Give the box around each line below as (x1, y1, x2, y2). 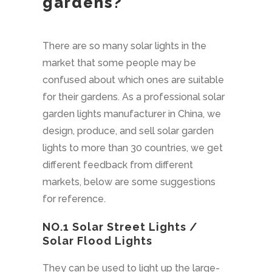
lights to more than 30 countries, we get (42, 142, 223, 154)
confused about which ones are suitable (42, 74, 224, 86)
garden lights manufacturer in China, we (42, 108, 221, 120)
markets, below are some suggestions (42, 176, 216, 188)
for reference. (42, 193, 106, 205)
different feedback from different (42, 159, 193, 171)
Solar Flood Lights (42, 234, 152, 248)
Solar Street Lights (72, 220, 186, 234)
